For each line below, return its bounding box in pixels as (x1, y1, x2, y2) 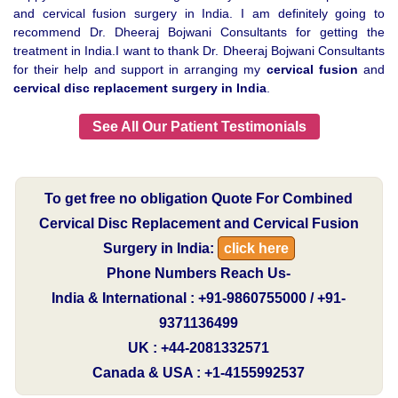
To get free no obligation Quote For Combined (44, 190, 354, 206)
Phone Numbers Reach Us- (107, 265, 291, 281)
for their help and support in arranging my (13, 62, 267, 77)
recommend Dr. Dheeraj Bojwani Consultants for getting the (13, 25, 385, 40)
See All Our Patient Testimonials (92, 118, 306, 134)
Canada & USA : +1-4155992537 (92, 364, 306, 380)
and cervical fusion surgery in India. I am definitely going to (13, 6, 385, 21)
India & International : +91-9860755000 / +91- (52, 290, 346, 306)
